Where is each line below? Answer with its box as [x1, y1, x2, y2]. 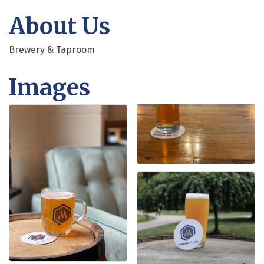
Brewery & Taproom [9, 44, 95, 55]
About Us [9, 12, 110, 40]
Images [9, 73, 90, 101]
